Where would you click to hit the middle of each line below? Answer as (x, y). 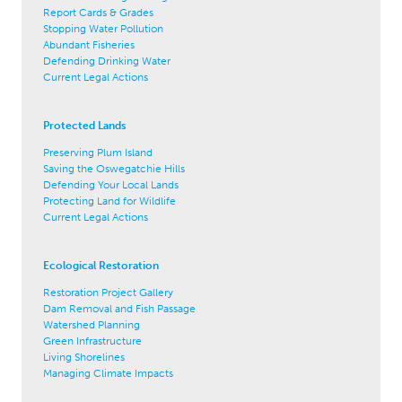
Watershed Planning (92, 324)
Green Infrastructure (92, 341)
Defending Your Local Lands (111, 184)
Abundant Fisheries (89, 44)
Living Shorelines (84, 357)
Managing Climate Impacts (108, 373)
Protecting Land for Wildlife (109, 201)
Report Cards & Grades (98, 12)
